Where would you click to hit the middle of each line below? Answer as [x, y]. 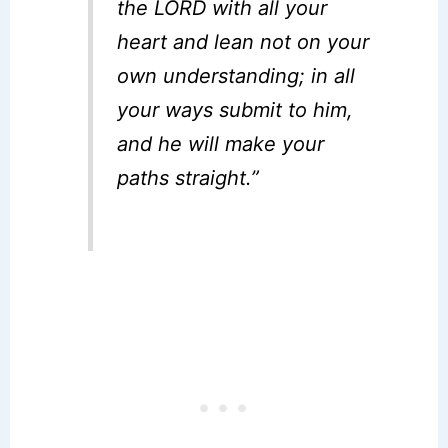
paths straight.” [188, 177]
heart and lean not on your [243, 41]
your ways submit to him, [235, 109]
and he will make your [221, 143]
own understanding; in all [236, 75]
